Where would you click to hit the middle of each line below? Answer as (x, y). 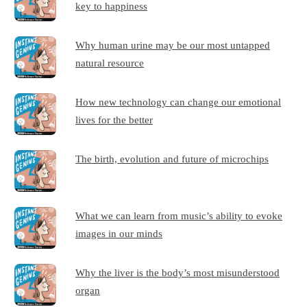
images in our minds (119, 234)
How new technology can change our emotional (179, 102)
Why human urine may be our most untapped (173, 45)
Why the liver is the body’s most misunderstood (178, 273)
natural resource (110, 63)
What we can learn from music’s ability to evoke (179, 216)
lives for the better (114, 120)
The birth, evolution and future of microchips (172, 159)
